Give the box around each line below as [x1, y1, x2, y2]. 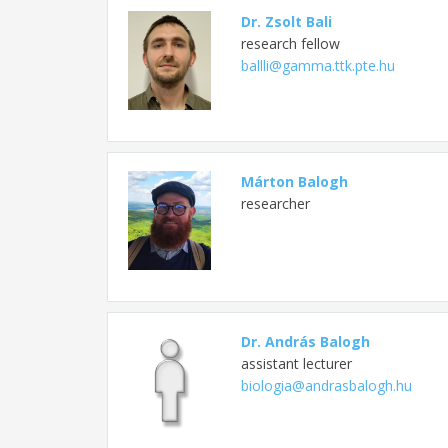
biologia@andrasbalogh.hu [240, 375, 412, 395]
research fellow [240, 33, 340, 53]
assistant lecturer [240, 353, 352, 373]
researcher [240, 193, 310, 213]
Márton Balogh [240, 171, 348, 191]
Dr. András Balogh [240, 331, 370, 351]
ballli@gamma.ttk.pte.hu [240, 55, 395, 75]
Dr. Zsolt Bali [240, 11, 332, 31]
